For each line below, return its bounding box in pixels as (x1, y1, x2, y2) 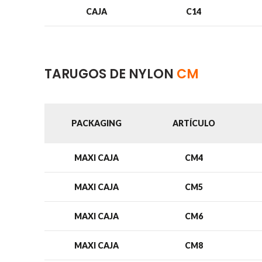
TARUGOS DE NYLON (44, 65, 177, 83)
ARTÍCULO (172, 118, 215, 128)
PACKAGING (71, 118, 122, 128)
